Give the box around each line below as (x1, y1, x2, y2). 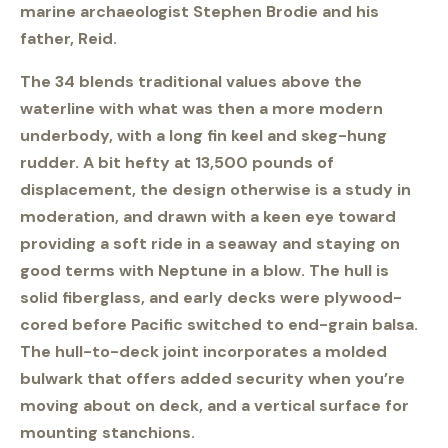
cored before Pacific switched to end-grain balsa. (20, 314, 418, 336)
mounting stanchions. (20, 422, 195, 444)
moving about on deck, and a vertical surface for (20, 395, 409, 417)
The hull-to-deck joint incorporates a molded (20, 341, 387, 363)
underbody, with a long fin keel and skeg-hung (20, 125, 387, 147)
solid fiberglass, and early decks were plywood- (20, 287, 402, 309)
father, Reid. (20, 28, 117, 50)
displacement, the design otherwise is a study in (20, 179, 411, 201)
